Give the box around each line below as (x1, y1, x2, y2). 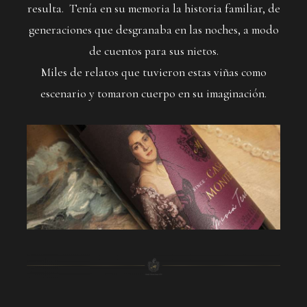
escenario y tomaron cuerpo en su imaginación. (40, 86, 267, 101)
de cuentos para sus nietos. (88, 44, 219, 59)
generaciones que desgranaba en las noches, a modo (28, 23, 279, 38)
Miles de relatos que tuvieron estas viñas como (40, 65, 267, 80)
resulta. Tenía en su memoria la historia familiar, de (27, 1, 280, 16)
